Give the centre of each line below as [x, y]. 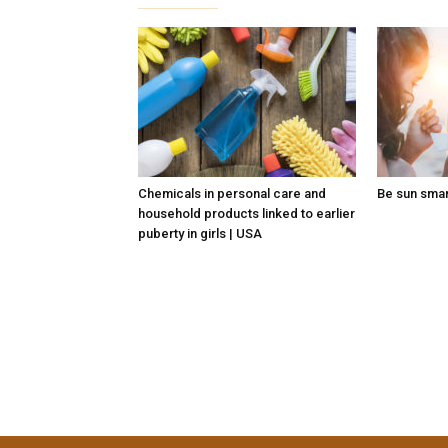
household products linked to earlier [246, 213]
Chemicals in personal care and [232, 193]
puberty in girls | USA [200, 233]
